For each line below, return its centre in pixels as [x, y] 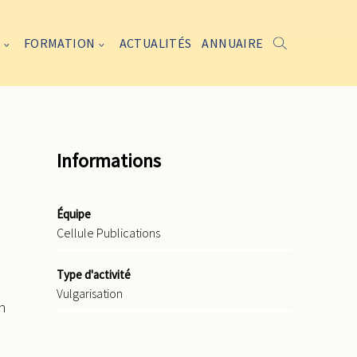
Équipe [74, 214]
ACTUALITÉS [155, 43]
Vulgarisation [90, 293]
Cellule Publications [108, 232]
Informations [109, 160]
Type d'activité [94, 274]
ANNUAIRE [233, 43]
